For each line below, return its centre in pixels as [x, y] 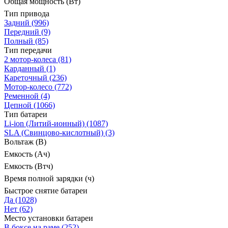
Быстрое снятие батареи [46, 191]
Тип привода [27, 14]
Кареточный [26, 78]
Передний [22, 32]
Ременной [21, 96]
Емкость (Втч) [28, 166]
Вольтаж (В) [25, 142]
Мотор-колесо [28, 87]
